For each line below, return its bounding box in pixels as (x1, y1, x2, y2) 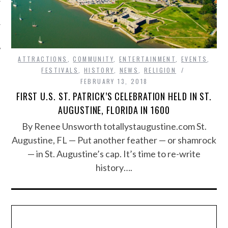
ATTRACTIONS (18, 54, 68, 64)
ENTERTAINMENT (119, 54, 176, 64)
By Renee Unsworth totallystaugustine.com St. (21, 121, 207, 132)
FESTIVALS (41, 66, 79, 75)
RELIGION (144, 66, 177, 75)
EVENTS (181, 54, 208, 64)
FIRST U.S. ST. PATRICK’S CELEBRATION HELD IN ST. (16, 90, 212, 103)
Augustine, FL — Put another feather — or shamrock (12, 134, 216, 146)
